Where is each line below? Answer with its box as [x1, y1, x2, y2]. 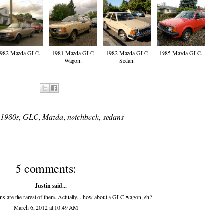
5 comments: [15, 161, 76, 177]
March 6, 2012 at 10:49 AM [13, 203, 78, 212]
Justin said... [35, 182, 67, 190]
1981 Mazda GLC [52, 49, 94, 57]
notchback [67, 111, 99, 122]
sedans [102, 111, 124, 122]
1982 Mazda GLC [106, 49, 148, 57]
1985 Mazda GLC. [159, 49, 202, 57]
